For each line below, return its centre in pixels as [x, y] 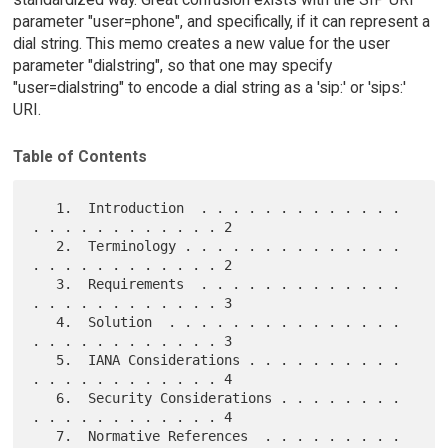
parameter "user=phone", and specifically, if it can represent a [221, 22]
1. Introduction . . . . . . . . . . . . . [44, 207]
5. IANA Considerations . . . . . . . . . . [44, 359]
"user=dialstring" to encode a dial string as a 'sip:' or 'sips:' [209, 88]
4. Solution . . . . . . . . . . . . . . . [44, 321]
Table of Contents [79, 156]
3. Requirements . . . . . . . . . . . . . [44, 283]
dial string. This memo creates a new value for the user [201, 44]
